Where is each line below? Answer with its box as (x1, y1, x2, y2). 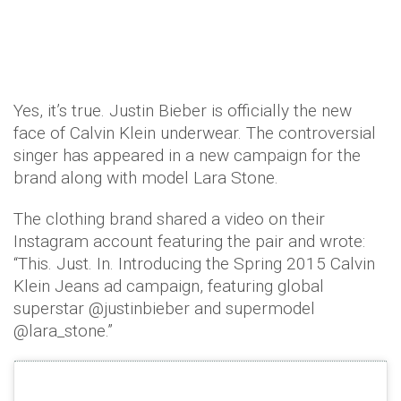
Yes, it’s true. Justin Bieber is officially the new (13, 100, 352, 121)
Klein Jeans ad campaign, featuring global (13, 276, 324, 296)
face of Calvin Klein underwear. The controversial (13, 123, 376, 143)
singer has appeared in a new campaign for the (13, 145, 361, 166)
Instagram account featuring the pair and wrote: (13, 231, 365, 252)
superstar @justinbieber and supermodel (13, 298, 315, 319)
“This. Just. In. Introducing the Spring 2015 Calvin (13, 253, 375, 274)
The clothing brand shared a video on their (13, 209, 325, 229)
